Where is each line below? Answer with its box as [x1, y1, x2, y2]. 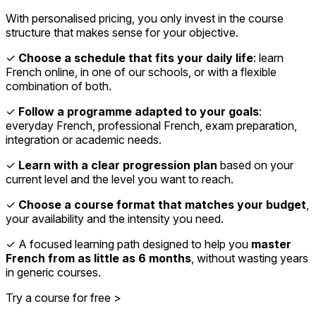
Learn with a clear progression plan [18, 158, 217, 173]
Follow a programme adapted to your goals [18, 104, 259, 119]
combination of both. [6, 79, 111, 94]
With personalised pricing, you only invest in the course [6, 11, 284, 26]
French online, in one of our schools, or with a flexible [6, 65, 276, 80]
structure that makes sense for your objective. [6, 25, 238, 40]
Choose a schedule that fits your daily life [18, 51, 253, 66]
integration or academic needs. [6, 133, 162, 147]
